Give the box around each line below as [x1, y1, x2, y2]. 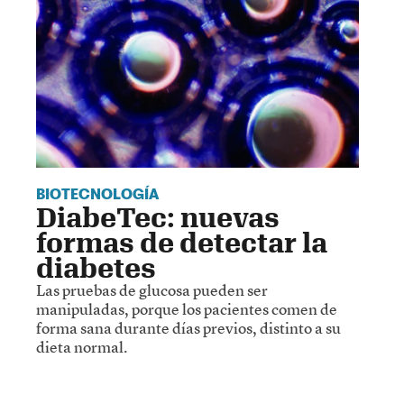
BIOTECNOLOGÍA [36, 187, 159, 204]
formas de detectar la [36, 226, 327, 259]
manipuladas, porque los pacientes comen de [36, 298, 337, 320]
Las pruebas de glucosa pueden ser [36, 280, 268, 301]
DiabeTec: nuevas [36, 201, 280, 234]
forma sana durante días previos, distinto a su [36, 317, 341, 339]
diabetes [36, 252, 156, 284]
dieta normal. [36, 336, 127, 358]
